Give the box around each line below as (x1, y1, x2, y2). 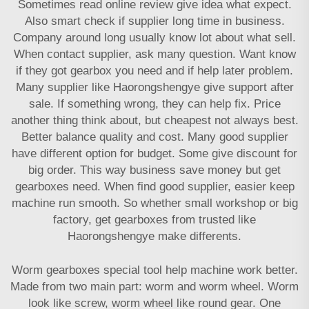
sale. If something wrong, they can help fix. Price (28, 97, 281, 110)
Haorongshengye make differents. (68, 229, 241, 243)
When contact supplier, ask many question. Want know (13, 47, 296, 61)
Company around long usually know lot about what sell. (13, 30, 296, 44)
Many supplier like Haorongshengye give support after (15, 80, 294, 94)
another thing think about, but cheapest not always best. (10, 113, 299, 127)
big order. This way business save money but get (28, 163, 281, 177)
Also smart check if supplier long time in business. (24, 14, 285, 28)
